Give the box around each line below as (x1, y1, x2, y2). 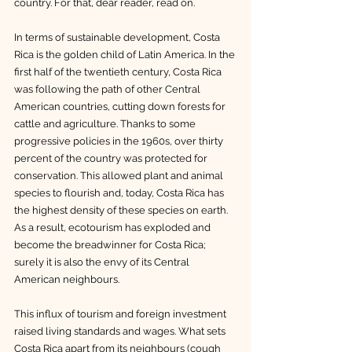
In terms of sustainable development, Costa (14, 31, 222, 43)
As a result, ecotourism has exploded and (14, 221, 213, 233)
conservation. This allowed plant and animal (14, 169, 225, 181)
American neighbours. (14, 273, 122, 285)
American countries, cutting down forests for (14, 100, 228, 112)
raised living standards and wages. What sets (14, 324, 228, 337)
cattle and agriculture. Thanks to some (14, 117, 198, 130)
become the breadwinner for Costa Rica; (14, 238, 208, 251)
